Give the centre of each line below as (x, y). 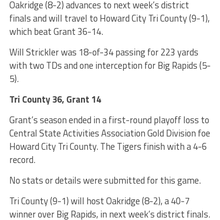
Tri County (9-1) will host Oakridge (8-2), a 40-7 (99, 201)
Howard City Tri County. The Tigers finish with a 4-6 (108, 146)
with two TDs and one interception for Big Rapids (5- (110, 65)
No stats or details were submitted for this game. (105, 180)
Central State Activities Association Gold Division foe (110, 133)
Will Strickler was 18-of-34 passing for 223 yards (104, 52)
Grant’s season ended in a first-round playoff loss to (109, 120)
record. (22, 159)
